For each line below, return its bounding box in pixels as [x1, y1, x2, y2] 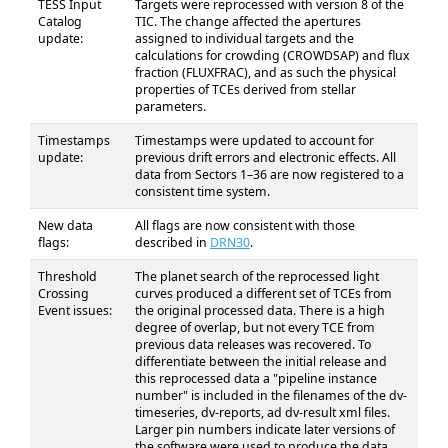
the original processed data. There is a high [135, 302, 385, 319]
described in [135, 234, 210, 251]
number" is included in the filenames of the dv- [135, 387, 407, 404]
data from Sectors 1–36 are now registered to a [135, 166, 404, 183]
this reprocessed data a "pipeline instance [135, 370, 377, 387]
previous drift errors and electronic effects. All [135, 149, 396, 166]
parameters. [135, 98, 206, 115]
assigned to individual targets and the [135, 30, 354, 47]
